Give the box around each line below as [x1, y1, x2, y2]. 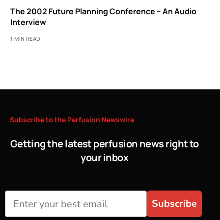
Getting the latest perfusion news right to [10, 137, 199, 150]
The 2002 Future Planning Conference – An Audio [10, 6, 197, 17]
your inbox [81, 150, 129, 164]
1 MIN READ [10, 34, 41, 42]
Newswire [102, 114, 134, 124]
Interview [10, 17, 47, 27]
